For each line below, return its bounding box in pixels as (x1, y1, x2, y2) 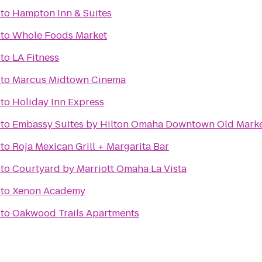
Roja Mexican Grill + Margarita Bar (12, 140, 169, 153)
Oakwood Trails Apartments (12, 206, 139, 220)
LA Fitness (12, 51, 59, 64)
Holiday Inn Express (12, 95, 104, 109)
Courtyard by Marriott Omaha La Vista (12, 162, 187, 175)
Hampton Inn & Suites (12, 6, 112, 20)
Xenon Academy (12, 184, 85, 198)
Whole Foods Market (12, 29, 107, 42)
